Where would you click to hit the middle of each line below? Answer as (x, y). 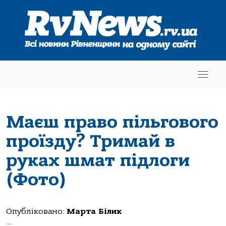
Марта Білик (94, 211)
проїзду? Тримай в (91, 141)
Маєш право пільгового (112, 122)
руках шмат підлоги (98, 160)
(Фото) (36, 179)
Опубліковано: (36, 211)
